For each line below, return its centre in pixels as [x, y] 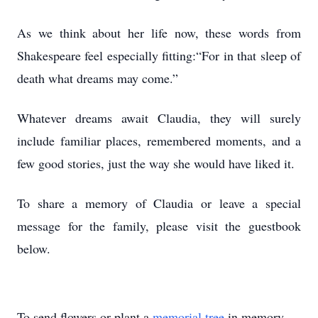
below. [34, 248]
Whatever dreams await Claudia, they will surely [159, 118]
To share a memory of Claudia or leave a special [159, 203]
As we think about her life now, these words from [159, 33]
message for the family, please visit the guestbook [159, 226]
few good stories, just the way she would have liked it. [156, 163]
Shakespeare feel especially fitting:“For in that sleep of [159, 55]
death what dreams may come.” [98, 78]
